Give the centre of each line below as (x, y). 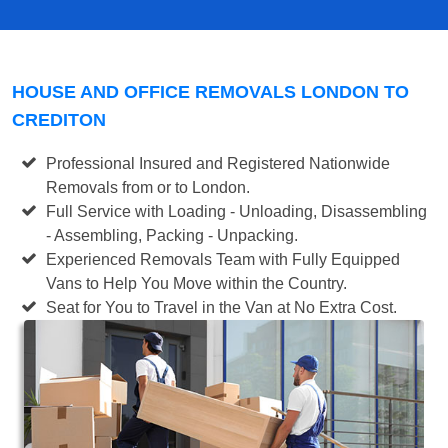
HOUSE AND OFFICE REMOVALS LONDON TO (210, 91)
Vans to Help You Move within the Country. (197, 283)
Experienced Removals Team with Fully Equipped (223, 259)
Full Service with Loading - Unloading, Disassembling (237, 211)
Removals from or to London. (148, 187)
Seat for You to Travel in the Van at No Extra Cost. (222, 307)
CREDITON (59, 119)
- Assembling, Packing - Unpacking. (172, 235)
